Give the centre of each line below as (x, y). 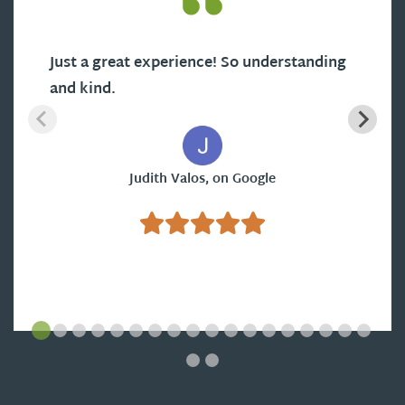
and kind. (83, 89)
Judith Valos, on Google (202, 179)
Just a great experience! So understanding (198, 63)
